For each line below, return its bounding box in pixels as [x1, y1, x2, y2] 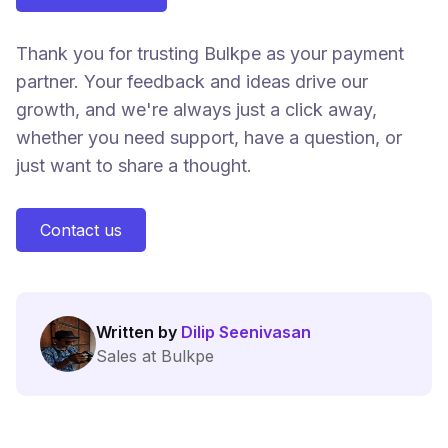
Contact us [40, 219, 122, 240]
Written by [96, 321, 181, 342]
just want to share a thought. [16, 154, 252, 176]
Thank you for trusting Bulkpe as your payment [16, 42, 404, 64]
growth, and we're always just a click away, [16, 98, 377, 120]
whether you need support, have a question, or [16, 126, 402, 148]
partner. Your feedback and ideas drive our [16, 70, 368, 92]
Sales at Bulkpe [96, 345, 214, 366]
